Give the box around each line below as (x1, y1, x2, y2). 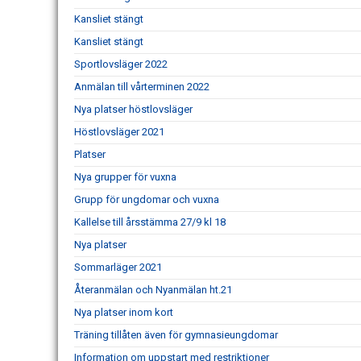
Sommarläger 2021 (74, 261, 162, 273)
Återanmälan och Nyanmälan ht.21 (74, 284, 232, 296)
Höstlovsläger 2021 (74, 126, 164, 138)
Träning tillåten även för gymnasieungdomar (74, 329, 278, 341)
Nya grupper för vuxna (74, 171, 176, 183)
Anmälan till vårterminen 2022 (74, 81, 210, 93)
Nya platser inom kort (74, 306, 173, 318)
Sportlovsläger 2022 (74, 58, 168, 70)
